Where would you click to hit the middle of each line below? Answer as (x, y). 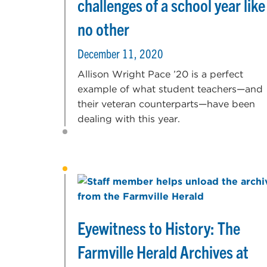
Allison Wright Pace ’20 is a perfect (160, 74)
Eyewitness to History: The (159, 228)
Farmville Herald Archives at (163, 252)
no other (103, 29)
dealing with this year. (129, 119)
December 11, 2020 (120, 54)
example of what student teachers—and (170, 89)
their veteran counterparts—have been (166, 104)
